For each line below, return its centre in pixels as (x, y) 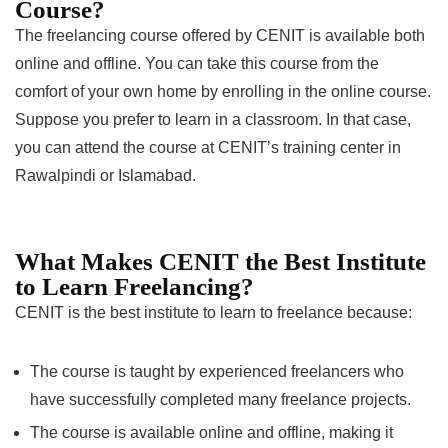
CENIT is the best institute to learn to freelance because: (213, 312)
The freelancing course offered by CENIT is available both (220, 35)
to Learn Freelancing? (134, 286)
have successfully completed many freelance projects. (220, 399)
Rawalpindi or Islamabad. (105, 175)
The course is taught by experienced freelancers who (217, 371)
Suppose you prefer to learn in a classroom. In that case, (213, 119)
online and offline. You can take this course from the (197, 63)
